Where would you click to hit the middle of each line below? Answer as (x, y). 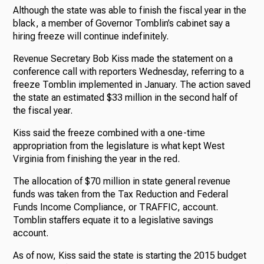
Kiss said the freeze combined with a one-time (109, 133)
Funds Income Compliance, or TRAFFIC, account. (116, 207)
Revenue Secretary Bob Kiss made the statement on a (123, 59)
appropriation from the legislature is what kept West (119, 146)
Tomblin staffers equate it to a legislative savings (113, 220)
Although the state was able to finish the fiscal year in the (130, 11)
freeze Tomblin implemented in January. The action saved (132, 85)
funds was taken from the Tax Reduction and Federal (121, 194)
